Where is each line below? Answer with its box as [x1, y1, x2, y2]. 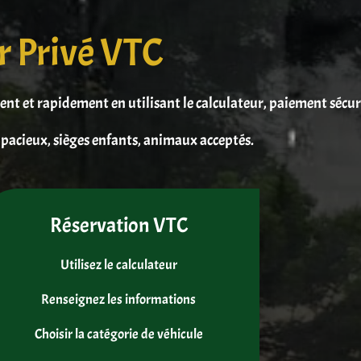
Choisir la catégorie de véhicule [34, 325, 203, 342]
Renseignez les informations [41, 290, 197, 308]
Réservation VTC [49, 211, 188, 239]
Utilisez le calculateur [60, 255, 177, 273]
